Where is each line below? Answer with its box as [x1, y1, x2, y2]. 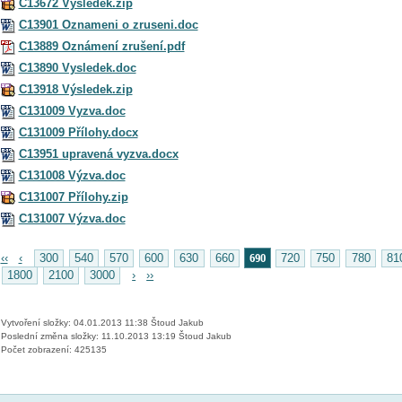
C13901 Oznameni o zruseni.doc [18, 17, 198, 31]
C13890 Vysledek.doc [18, 60, 136, 74]
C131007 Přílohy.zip [18, 189, 128, 204]
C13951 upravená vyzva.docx [18, 146, 179, 161]
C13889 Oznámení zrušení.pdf [18, 39, 185, 53]
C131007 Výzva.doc [18, 211, 126, 225]
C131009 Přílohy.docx [18, 125, 138, 139]
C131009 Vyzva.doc [18, 103, 126, 118]
